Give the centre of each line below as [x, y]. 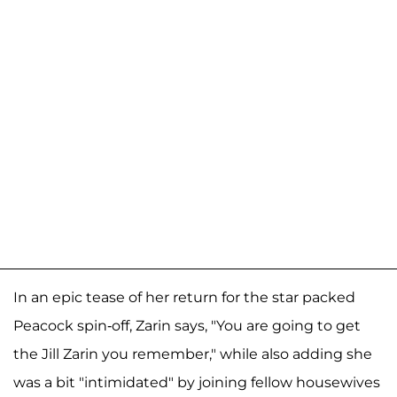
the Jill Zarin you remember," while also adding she [193, 354]
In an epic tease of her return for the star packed [184, 298]
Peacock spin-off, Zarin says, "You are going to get [187, 326]
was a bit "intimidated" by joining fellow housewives [197, 383]
